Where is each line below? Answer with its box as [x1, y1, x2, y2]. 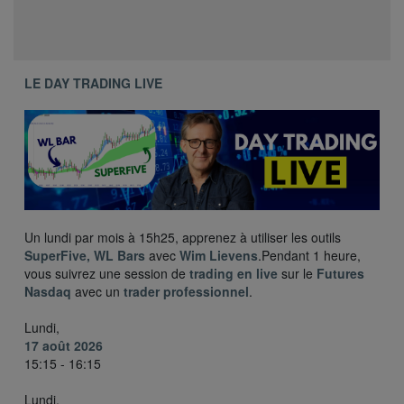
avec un [71, 281, 124, 300]
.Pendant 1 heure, [258, 245, 361, 264]
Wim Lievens [179, 245, 258, 264]
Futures [317, 263, 364, 282]
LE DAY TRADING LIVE [24, 73, 162, 92]
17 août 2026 [24, 335, 103, 354]
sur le [278, 263, 317, 282]
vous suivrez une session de [24, 263, 189, 282]
